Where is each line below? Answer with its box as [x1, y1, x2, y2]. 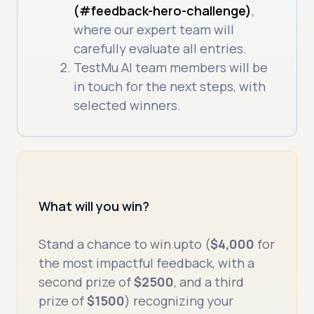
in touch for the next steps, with [74, 78, 266, 95]
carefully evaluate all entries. [74, 40, 247, 57]
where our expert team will [74, 21, 235, 39]
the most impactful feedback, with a [39, 254, 255, 271]
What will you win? [39, 197, 150, 214]
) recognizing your [125, 292, 234, 309]
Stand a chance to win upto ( [39, 235, 211, 252]
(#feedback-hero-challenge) [74, 2, 252, 20]
